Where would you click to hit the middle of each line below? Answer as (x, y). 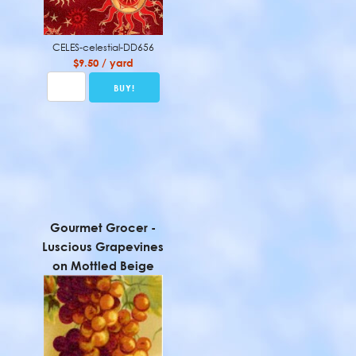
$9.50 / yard (103, 63)
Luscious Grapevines (103, 246)
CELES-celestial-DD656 (103, 48)
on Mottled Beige (103, 265)
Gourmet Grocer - (103, 227)
